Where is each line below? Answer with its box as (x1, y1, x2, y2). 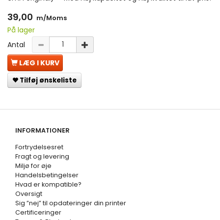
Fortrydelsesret (15, 143, 63, 152)
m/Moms (35, 13, 67, 22)
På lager (7, 25, 35, 35)
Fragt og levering (15, 152, 69, 161)
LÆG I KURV (19, 57, 59, 68)
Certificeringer (15, 208, 61, 217)
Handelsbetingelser (15, 171, 79, 180)
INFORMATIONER (15, 126, 70, 135)
